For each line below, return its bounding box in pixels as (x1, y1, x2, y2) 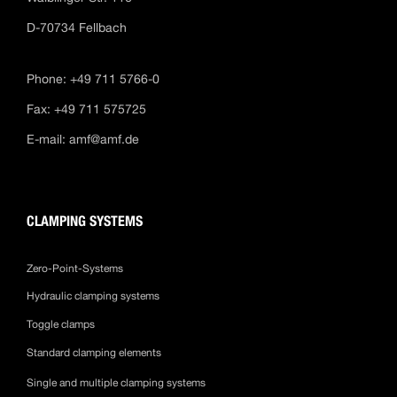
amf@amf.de (69, 132, 139, 147)
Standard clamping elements (27, 346, 164, 360)
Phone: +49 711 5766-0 (27, 72, 160, 87)
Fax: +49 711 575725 (27, 102, 146, 117)
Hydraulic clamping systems (27, 290, 160, 303)
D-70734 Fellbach (27, 20, 130, 35)
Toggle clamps (27, 318, 97, 331)
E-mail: (27, 132, 69, 147)
